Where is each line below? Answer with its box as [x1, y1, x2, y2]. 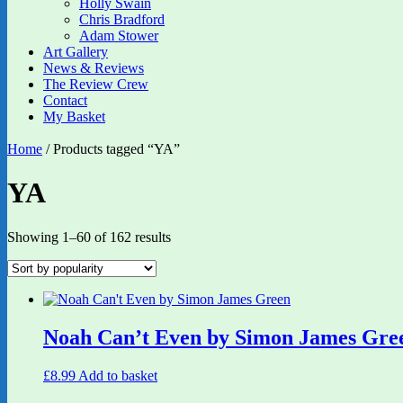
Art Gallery [43, 44, 108, 59]
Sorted [170, 228, 207, 244]
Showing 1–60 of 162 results [7, 228, 171, 245]
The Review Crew [43, 76, 148, 92]
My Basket [43, 109, 105, 124]
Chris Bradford [79, 12, 165, 27]
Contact [43, 93, 87, 108]
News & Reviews [43, 60, 144, 76]
